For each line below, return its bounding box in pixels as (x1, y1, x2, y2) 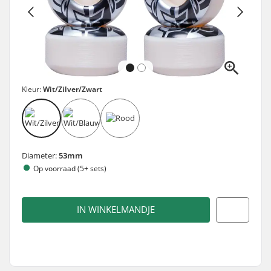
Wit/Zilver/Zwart (43, 83, 102, 94)
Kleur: (22, 83, 43, 94)
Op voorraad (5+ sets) (33, 163, 106, 174)
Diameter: (22, 149, 59, 161)
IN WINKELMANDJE (77, 203, 155, 216)
